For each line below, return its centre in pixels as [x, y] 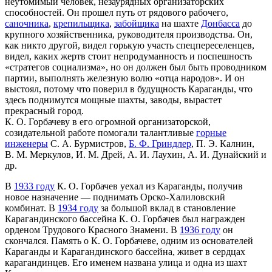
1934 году [78, 208]
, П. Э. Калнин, [223, 144]
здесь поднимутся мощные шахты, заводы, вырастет [113, 100]
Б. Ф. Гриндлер [160, 144]
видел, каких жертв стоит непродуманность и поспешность [128, 56]
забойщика [137, 24]
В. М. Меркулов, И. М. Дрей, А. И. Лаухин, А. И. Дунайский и [136, 155]
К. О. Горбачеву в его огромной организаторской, [108, 122]
